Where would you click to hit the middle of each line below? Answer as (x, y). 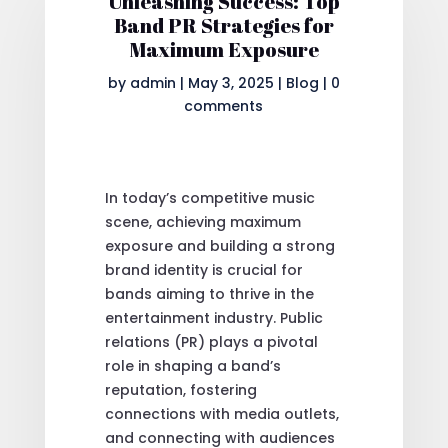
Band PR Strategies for (223, 25)
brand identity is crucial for (203, 269)
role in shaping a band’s (192, 365)
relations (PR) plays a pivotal (211, 341)
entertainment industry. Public (213, 317)
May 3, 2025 (230, 82)
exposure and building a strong (219, 245)
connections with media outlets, (221, 413)
